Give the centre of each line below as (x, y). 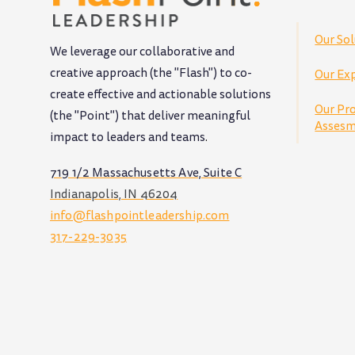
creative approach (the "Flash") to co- (151, 73)
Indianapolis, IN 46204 (114, 195)
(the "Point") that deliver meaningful (150, 116)
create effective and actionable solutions (160, 95)
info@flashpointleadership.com (140, 216)
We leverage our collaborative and (142, 52)
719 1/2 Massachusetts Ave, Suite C (146, 173)
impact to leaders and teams (128, 137)
